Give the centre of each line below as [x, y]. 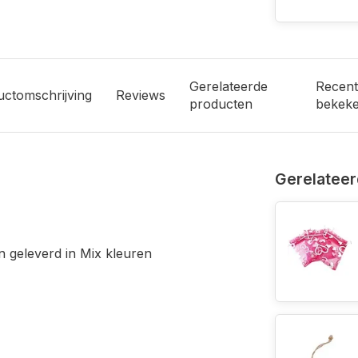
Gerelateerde [229, 87]
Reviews [141, 95]
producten [221, 104]
